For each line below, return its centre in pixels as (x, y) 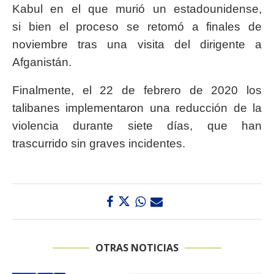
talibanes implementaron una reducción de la (137, 108)
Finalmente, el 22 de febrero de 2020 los (137, 91)
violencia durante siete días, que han (137, 126)
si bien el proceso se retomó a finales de (137, 27)
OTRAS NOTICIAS (137, 248)
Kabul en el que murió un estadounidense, (137, 9)
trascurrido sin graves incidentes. (99, 144)
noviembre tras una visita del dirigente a (137, 45)
